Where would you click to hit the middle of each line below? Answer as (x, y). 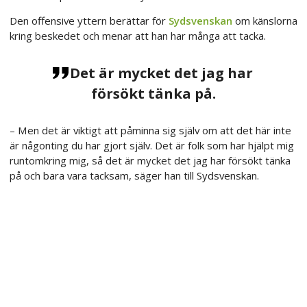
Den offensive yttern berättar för (89, 20)
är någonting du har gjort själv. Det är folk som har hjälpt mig (152, 145)
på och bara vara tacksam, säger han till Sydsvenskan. (134, 175)
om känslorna (265, 20)
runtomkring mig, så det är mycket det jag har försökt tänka (150, 160)
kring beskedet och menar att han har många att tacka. (138, 35)
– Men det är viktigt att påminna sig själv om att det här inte (150, 130)
